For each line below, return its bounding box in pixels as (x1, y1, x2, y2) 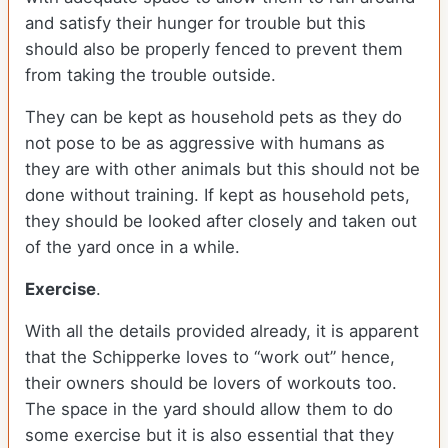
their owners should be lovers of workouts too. (25, 373, 397, 394)
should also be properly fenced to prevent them (25, 39, 403, 60)
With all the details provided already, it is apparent (25, 321, 419, 342)
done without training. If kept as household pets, (25, 185, 410, 206)
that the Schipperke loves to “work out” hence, (25, 347, 395, 368)
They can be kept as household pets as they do (25, 107, 402, 128)
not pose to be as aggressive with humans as (25, 133, 385, 154)
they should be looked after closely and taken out (25, 211, 417, 232)
